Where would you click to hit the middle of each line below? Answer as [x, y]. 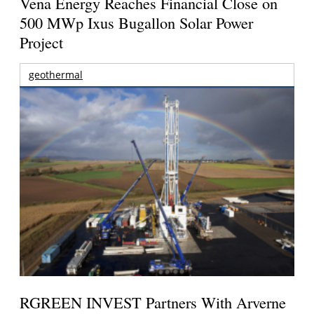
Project [42, 42]
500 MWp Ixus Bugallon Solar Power [137, 23]
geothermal [56, 75]
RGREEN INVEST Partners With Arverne [153, 302]
